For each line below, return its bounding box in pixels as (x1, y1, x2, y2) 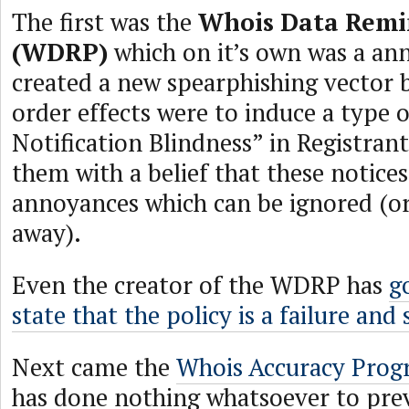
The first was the (12, 5, 198, 38)
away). (12, 216, 81, 249)
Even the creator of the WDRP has (12, 268, 389, 301)
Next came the (12, 351, 176, 383)
